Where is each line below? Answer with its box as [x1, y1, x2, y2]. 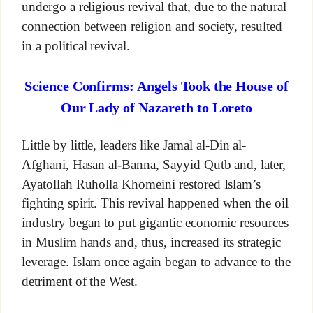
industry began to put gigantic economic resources [21, 215, 289, 231]
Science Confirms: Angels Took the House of [24, 78, 289, 94]
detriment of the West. [21, 273, 138, 289]
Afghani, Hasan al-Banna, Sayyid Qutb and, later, [21, 156, 286, 172]
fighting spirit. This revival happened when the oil [21, 196, 289, 211]
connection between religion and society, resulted [21, 19, 283, 34]
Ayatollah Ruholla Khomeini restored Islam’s [21, 176, 261, 191]
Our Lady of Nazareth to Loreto [60, 99, 253, 115]
